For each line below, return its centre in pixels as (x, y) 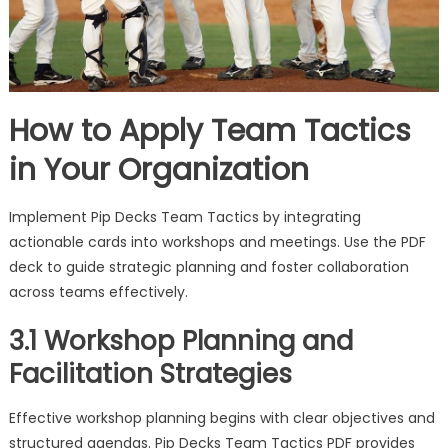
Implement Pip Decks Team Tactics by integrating (184, 217)
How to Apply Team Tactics (209, 131)
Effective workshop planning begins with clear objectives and (221, 418)
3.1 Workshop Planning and (180, 341)
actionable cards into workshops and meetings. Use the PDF (217, 242)
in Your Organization (158, 170)
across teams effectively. (98, 292)
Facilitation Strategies (150, 374)
